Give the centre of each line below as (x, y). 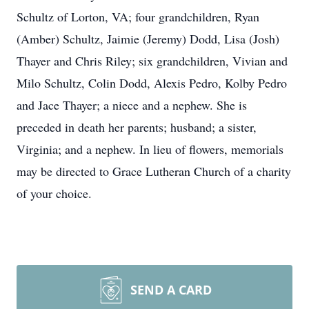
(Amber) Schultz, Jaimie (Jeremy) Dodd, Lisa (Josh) (148, 39)
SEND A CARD (171, 290)
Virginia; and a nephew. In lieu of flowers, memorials (150, 149)
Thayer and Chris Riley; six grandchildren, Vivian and (152, 61)
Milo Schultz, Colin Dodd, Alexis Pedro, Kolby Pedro (152, 83)
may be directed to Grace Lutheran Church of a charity (154, 171)
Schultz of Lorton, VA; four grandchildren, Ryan (138, 17)
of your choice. (54, 193)
